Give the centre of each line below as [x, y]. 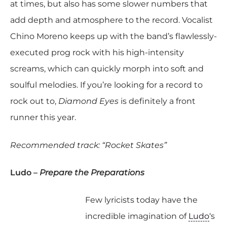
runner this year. [43, 118]
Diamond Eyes [88, 101]
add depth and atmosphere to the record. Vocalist [111, 20]
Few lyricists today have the [141, 200]
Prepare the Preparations [92, 172]
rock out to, [34, 101]
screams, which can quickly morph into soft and [107, 69]
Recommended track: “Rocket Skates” [88, 145]
